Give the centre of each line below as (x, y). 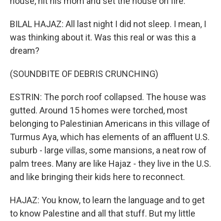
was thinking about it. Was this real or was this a (103, 37)
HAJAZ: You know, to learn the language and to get (107, 200)
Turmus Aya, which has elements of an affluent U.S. (110, 137)
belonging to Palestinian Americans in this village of (110, 124)
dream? (25, 51)
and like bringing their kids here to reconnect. (97, 177)
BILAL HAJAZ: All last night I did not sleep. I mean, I (108, 24)
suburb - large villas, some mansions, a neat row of (108, 150)
